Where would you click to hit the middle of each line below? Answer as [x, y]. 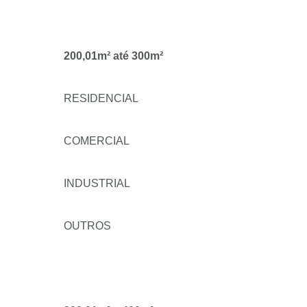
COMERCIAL [97, 141]
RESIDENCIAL [101, 98]
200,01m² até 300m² [113, 56]
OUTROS [87, 226]
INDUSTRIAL [97, 183]
